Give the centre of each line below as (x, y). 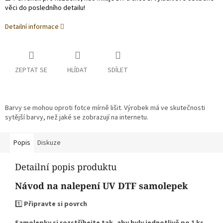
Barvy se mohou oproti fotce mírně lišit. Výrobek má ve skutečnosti (105, 108)
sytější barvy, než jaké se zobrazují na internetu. (77, 118)
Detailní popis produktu (66, 167)
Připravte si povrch (56, 204)
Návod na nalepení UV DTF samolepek (101, 186)
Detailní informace (32, 27)
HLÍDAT (77, 70)
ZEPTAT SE (31, 70)
